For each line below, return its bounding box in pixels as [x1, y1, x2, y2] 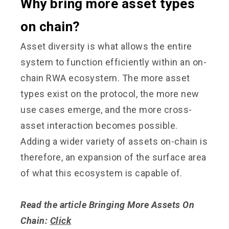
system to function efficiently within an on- [20, 56, 207, 67]
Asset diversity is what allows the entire [20, 40, 192, 52]
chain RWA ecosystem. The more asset [20, 72, 190, 83]
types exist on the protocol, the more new [20, 88, 199, 99]
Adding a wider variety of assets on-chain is [20, 135, 208, 147]
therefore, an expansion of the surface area [20, 151, 207, 163]
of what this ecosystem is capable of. [20, 167, 182, 178]
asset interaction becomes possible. [20, 120, 178, 131]
